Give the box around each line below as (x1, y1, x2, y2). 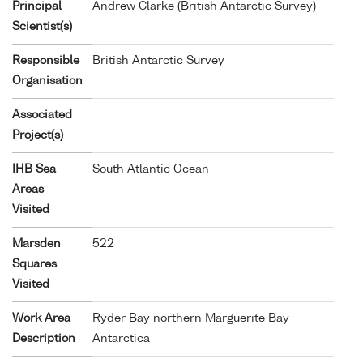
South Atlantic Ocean (92, 163, 209, 175)
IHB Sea (12, 163, 56, 175)
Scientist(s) (12, 20, 72, 32)
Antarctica (92, 332, 150, 344)
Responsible (12, 54, 79, 66)
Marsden (12, 237, 61, 250)
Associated (12, 109, 72, 121)
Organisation (12, 75, 83, 87)
